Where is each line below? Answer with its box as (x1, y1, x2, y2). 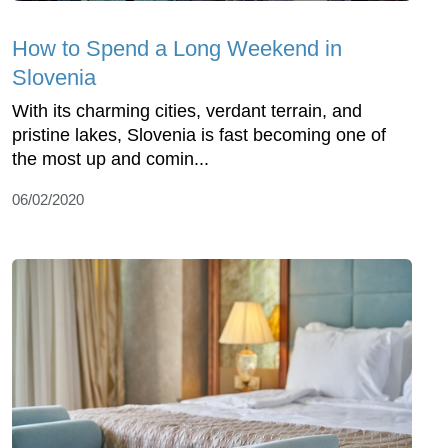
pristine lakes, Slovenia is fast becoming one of (12, 125, 386, 146)
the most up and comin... (12, 149, 209, 170)
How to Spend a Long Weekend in (12, 36, 342, 62)
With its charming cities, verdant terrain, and (12, 101, 362, 122)
